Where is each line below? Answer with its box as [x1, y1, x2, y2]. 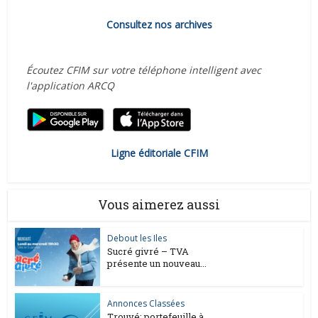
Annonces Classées [107, 297, 185, 310]
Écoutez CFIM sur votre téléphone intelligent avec [26, 62, 261, 77]
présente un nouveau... [107, 256, 207, 270]
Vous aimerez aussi [98, 195, 220, 213]
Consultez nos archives [106, 17, 212, 31]
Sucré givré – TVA [107, 244, 190, 258]
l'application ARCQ [26, 78, 114, 92]
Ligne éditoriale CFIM [110, 146, 208, 160]
